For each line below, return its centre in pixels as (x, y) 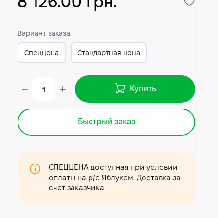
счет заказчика (77, 188)
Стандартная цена (109, 53)
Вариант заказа (44, 34)
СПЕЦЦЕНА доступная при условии (113, 168)
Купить (143, 89)
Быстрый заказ (106, 122)
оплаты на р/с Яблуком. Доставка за (115, 178)
